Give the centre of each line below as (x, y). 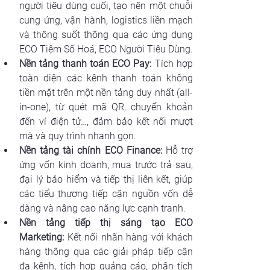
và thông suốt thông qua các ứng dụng (106, 34)
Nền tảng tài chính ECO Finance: (91, 150)
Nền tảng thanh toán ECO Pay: (86, 63)
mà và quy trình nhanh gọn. (78, 136)
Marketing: (42, 237)
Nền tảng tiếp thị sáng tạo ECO (106, 222)
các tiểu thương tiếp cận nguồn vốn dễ (106, 193)
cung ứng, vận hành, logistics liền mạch (106, 20)
